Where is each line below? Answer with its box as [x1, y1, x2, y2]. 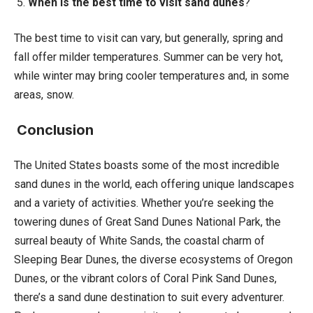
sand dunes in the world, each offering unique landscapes [14, 177, 294, 191]
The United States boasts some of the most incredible [14, 158, 279, 172]
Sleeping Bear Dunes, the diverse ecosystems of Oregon [14, 252, 293, 266]
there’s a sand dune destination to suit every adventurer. [14, 290, 284, 304]
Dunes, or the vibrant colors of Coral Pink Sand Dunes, [14, 271, 277, 285]
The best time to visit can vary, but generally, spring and [14, 31, 283, 45]
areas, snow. [14, 87, 74, 101]
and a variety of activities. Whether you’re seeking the [14, 196, 274, 210]
